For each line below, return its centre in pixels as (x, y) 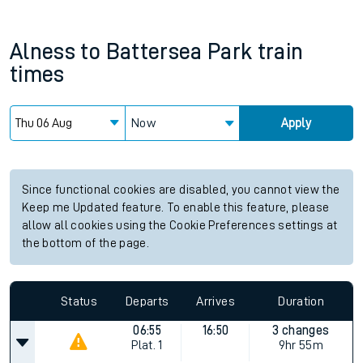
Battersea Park (179, 52)
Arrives (216, 301)
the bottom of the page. (86, 243)
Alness (43, 52)
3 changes (301, 331)
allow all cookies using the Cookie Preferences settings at (180, 226)
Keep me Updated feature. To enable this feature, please (176, 208)
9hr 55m (301, 345)
